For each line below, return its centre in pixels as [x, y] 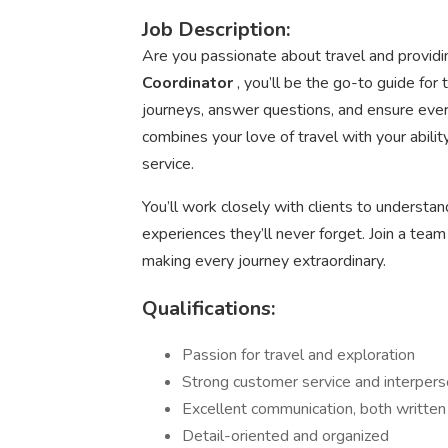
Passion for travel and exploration [298, 355]
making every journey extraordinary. [264, 261]
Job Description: [216, 29]
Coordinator [189, 83]
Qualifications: [208, 308]
